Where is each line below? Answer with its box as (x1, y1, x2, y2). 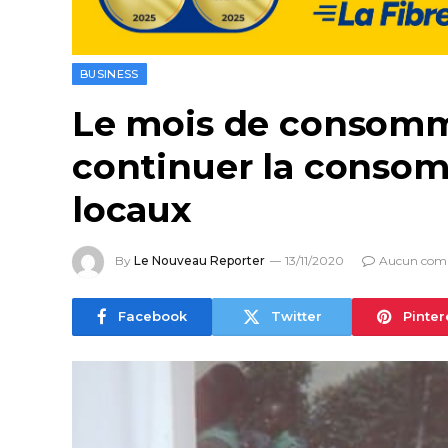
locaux (72, 187, 192, 231)
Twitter (270, 308, 322, 325)
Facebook (118, 308, 187, 325)
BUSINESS (80, 66, 139, 81)
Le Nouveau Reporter (134, 252, 265, 268)
